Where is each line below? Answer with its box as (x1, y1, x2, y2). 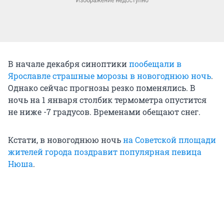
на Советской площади (123, 134, 216, 145)
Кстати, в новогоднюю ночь (8, 134, 123, 145)
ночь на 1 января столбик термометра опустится (8, 94, 206, 105)
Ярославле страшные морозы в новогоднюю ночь (8, 70, 211, 81)
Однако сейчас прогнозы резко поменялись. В (8, 82, 195, 93)
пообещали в (129, 58, 181, 69)
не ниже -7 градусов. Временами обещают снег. (8, 106, 200, 117)
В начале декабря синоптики (8, 58, 129, 69)
